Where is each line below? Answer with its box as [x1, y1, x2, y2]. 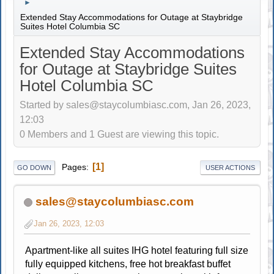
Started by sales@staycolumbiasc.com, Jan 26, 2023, [20, 100, 251, 111]
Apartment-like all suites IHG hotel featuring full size [25, 245, 249, 256]
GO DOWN [17, 163, 52, 171]
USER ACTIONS [205, 163, 255, 171]
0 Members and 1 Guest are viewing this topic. [20, 129, 220, 140]
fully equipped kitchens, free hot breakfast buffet [25, 258, 231, 269]
